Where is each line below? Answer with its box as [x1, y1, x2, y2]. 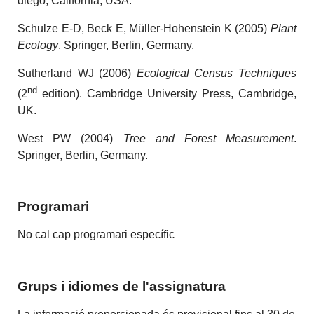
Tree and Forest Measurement [123, 132, 294, 144]
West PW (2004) [18, 132, 123, 144]
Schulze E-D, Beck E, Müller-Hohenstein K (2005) [18, 22, 271, 34]
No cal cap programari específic [18, 228, 175, 241]
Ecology [18, 39, 59, 51]
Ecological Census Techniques [136, 67, 296, 79]
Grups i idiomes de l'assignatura [18, 279, 226, 294]
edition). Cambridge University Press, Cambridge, [37, 87, 296, 100]
